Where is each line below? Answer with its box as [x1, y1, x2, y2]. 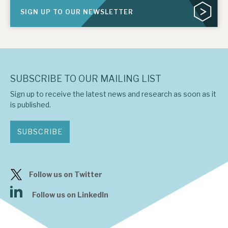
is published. [10, 100, 51, 109]
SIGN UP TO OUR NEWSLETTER [20, 8, 133, 16]
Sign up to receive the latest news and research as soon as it [10, 89, 216, 98]
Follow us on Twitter [29, 170, 102, 179]
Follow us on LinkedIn [32, 190, 108, 199]
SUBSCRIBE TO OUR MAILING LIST [10, 73, 161, 84]
